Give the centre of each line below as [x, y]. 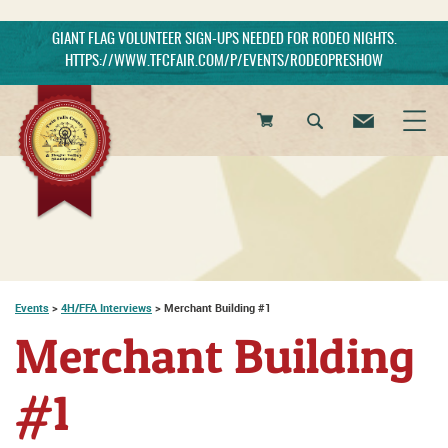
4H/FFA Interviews [106, 307]
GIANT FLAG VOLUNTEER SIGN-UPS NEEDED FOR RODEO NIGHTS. [224, 39]
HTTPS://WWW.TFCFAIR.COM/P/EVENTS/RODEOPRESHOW [224, 61]
